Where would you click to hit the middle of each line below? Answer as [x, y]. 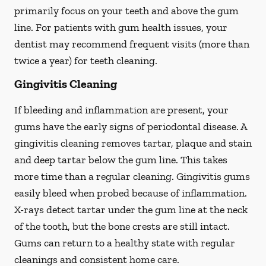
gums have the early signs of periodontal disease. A [131, 126]
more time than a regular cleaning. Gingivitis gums [132, 176]
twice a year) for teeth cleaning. [86, 61]
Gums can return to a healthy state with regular [125, 243]
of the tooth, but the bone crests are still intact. [122, 226]
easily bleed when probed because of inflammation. [131, 193]
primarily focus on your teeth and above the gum [126, 11]
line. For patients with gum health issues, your [121, 27]
